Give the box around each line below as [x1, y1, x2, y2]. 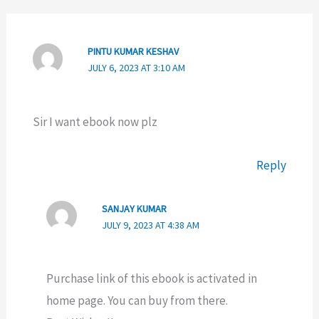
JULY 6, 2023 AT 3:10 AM [87, 61, 185, 75]
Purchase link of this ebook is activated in [46, 270, 258, 286]
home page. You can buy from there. [46, 292, 229, 308]
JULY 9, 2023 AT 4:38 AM [101, 218, 199, 231]
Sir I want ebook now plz [32, 113, 157, 130]
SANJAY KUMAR [101, 202, 167, 215]
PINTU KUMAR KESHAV [87, 45, 179, 58]
